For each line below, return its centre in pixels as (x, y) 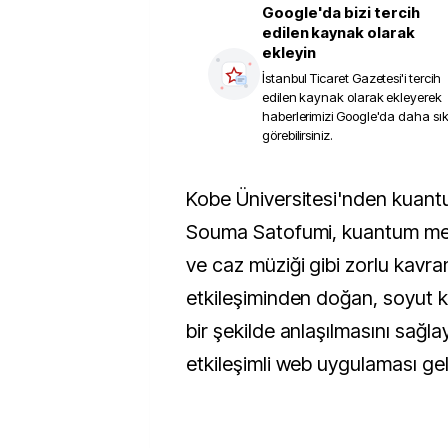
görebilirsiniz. (297, 135)
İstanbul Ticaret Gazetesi (332, 78)
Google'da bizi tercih (341, 12)
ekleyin (289, 52)
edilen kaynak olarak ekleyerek (352, 97)
